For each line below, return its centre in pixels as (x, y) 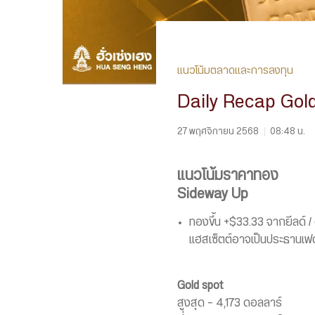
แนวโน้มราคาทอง (228, 176)
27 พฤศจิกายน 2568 (218, 132)
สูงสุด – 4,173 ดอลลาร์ (230, 303)
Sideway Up (213, 194)
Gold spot (200, 286)
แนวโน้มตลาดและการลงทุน (235, 71)
